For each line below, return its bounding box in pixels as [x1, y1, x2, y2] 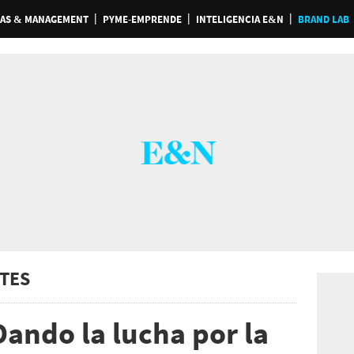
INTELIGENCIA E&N [195, 13, 284, 26]
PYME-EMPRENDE [102, 13, 182, 26]
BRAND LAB [297, 13, 349, 26]
